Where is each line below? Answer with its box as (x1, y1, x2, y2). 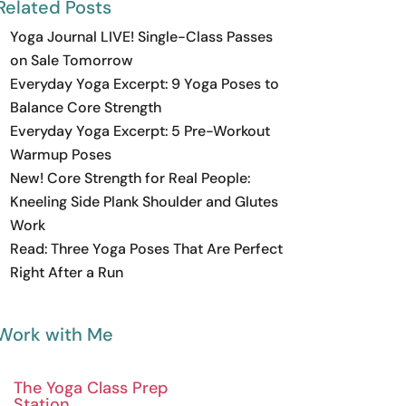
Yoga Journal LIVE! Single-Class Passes (9, 26, 273, 46)
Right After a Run (9, 262, 123, 282)
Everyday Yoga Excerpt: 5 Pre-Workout (9, 121, 270, 140)
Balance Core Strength (9, 97, 161, 117)
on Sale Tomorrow (9, 50, 133, 70)
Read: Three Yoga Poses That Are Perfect (9, 238, 283, 258)
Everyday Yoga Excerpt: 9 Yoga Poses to (9, 73, 279, 93)
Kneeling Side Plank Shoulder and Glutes (9, 191, 278, 211)
